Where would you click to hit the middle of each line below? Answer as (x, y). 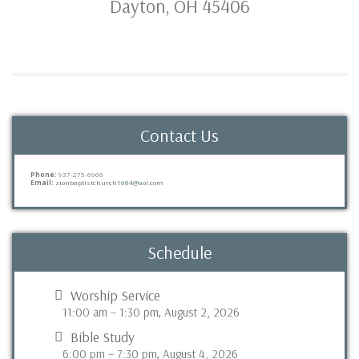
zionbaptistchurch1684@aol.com (109, 182)
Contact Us (179, 135)
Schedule (179, 252)
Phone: (44, 174)
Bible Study (103, 337)
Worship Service (115, 295)
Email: (43, 182)
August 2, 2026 (202, 312)
